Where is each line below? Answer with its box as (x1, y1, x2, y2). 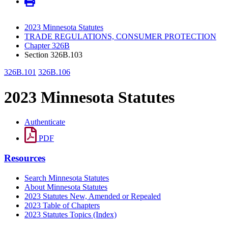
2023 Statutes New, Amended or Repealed (24, 191, 161, 201)
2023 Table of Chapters (24, 201, 100, 210)
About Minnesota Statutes (24, 182, 107, 191)
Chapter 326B (24, 41, 70, 50)
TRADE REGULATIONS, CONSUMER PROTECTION (24, 32, 216, 41)
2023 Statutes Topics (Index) (24, 210, 117, 219)
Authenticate (24, 118, 65, 127)
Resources (4, 152, 45, 163)
